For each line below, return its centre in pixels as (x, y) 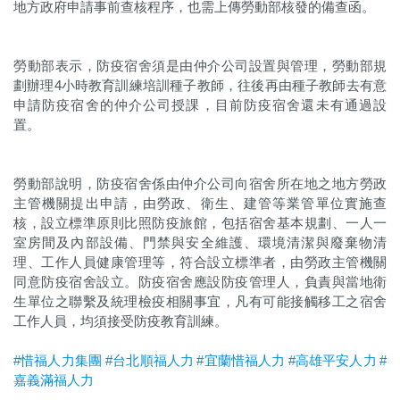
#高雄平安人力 (332, 360)
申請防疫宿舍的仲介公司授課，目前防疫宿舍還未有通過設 (200, 105)
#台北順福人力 (150, 360)
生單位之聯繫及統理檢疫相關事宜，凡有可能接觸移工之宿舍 (200, 301)
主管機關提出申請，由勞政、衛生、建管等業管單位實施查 (200, 203)
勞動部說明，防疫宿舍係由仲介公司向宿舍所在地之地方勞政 (200, 183)
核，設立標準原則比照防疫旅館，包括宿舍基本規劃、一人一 (200, 223)
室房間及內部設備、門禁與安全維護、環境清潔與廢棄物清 (200, 242)
